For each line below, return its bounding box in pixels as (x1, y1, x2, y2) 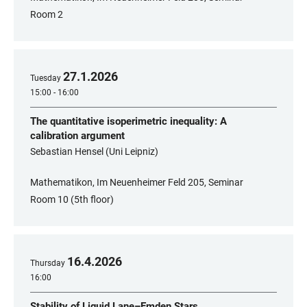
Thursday (30, 258, 65, 268)
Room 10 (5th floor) (30, 194, 114, 205)
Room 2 (30, 9, 63, 20)
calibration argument (30, 130, 125, 142)
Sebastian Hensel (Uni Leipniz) (30, 146, 158, 157)
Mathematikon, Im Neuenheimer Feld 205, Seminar (30, 177, 243, 188)
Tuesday (30, 73, 61, 83)
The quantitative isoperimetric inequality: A (30, 115, 227, 127)
